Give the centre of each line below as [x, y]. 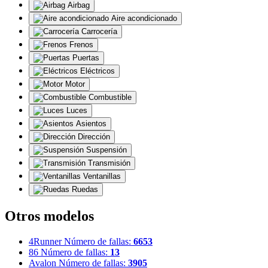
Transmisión [109, 163]
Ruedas [85, 190]
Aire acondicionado [144, 19]
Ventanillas [102, 176]
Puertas [86, 58]
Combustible [110, 98]
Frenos [81, 45]
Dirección [94, 137]
